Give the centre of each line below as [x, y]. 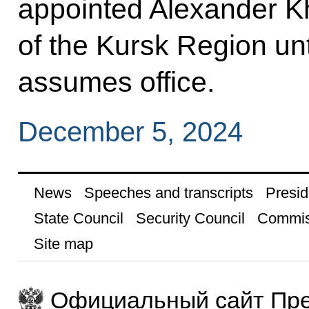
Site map [63, 243]
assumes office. [116, 82]
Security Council [190, 218]
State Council [78, 218]
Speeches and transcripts [168, 192]
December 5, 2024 [130, 132]
